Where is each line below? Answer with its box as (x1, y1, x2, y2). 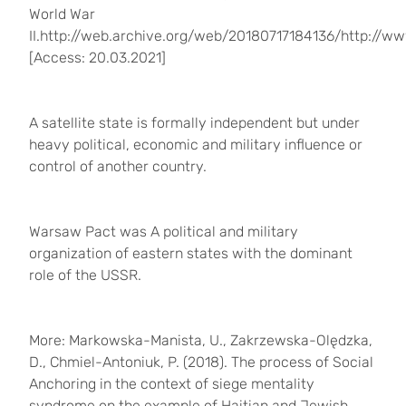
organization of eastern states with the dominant (29, 245, 353, 262)
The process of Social (231, 353, 373, 371)
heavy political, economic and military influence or (29, 136, 362, 153)
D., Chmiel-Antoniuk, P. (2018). (29, 353, 231, 371)
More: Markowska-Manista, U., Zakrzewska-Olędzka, (29, 332, 372, 349)
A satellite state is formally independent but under (29, 114, 360, 131)
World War (29, 5, 95, 23)
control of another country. (29, 158, 207, 175)
